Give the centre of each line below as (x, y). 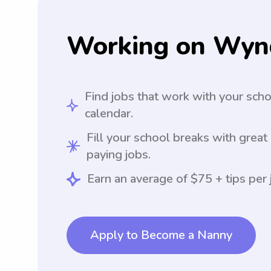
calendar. (109, 114)
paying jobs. (118, 155)
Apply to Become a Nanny (161, 235)
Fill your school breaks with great (177, 138)
